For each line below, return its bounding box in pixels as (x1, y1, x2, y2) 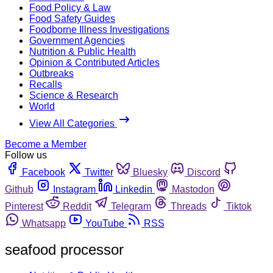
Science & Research (29, 90, 118, 101)
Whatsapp (22, 218, 66, 229)
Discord (187, 166, 221, 177)
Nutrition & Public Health (29, 46, 136, 57)
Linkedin (115, 183, 152, 194)
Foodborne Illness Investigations (29, 24, 169, 35)
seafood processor (5, 241, 124, 258)
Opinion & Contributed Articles (29, 57, 160, 68)
